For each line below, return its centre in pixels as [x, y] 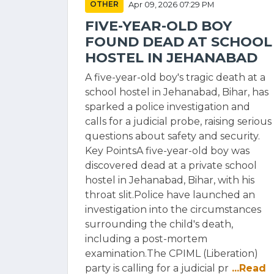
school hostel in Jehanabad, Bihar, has [177, 92]
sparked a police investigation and [168, 107]
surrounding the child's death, [159, 224]
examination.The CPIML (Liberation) [172, 254]
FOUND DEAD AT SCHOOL [179, 42]
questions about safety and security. [172, 136]
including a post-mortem [146, 239]
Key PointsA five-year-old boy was [167, 151]
